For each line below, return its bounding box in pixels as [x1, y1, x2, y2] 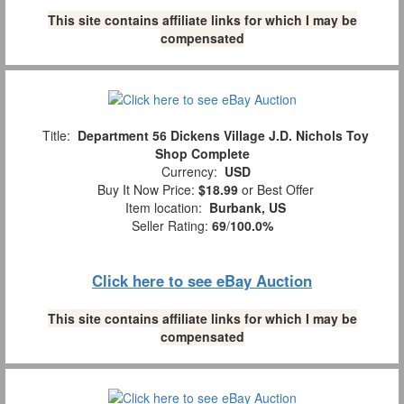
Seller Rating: [131, 216, 212, 235]
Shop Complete [154, 144, 250, 163]
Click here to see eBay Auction [92, 270, 312, 292]
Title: [35, 126, 78, 145]
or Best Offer [238, 180, 314, 199]
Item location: [118, 198, 209, 217]
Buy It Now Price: [90, 180, 198, 199]
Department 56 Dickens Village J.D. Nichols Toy [78, 126, 369, 145]
